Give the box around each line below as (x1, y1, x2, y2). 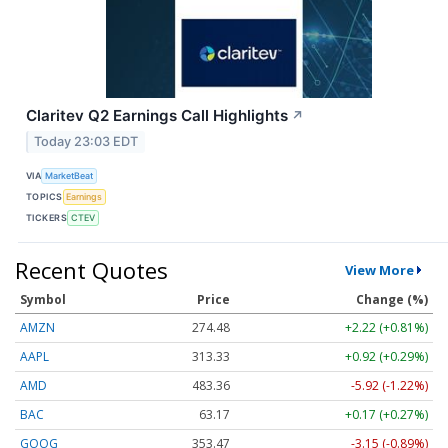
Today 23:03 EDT (34, 133, 139, 149)
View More (344, 260, 414, 279)
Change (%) (356, 290, 428, 308)
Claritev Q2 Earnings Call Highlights (26, 105, 288, 125)
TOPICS (26, 191, 63, 203)
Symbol (20, 290, 66, 308)
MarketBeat (45, 170, 94, 182)
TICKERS (26, 212, 68, 224)
